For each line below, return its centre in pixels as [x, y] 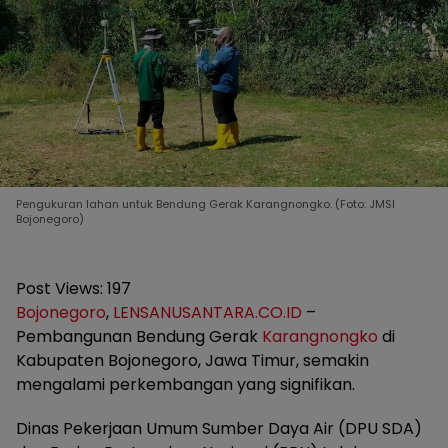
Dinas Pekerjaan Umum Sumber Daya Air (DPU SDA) [219, 429]
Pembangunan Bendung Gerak [139, 337]
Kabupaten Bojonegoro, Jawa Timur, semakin [192, 361]
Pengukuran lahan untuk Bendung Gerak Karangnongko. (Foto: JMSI [205, 204]
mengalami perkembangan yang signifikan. [185, 385]
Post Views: [59, 289]
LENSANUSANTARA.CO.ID [207, 313]
